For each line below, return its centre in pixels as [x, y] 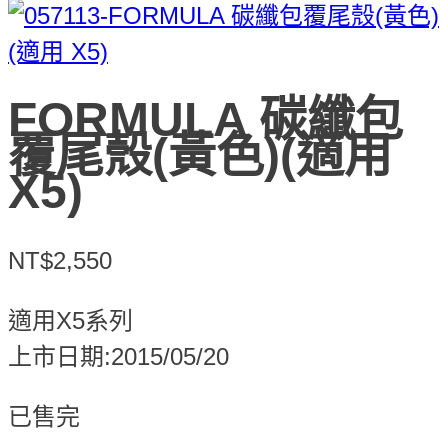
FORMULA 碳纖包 [205, 120]
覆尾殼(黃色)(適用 [200, 156]
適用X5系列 [70, 320]
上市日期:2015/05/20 [118, 356]
